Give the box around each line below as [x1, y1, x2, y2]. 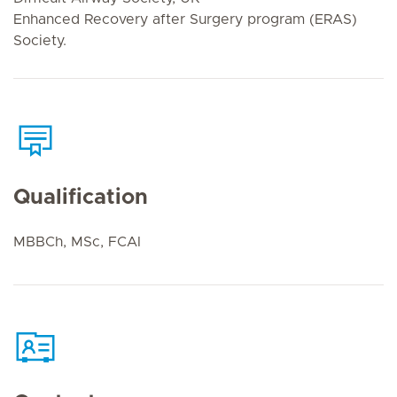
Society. [13, 34, 66, 48]
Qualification [13, 186, 148, 208]
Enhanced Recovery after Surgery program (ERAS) [13, 12, 357, 27]
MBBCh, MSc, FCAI [13, 234, 141, 249]
